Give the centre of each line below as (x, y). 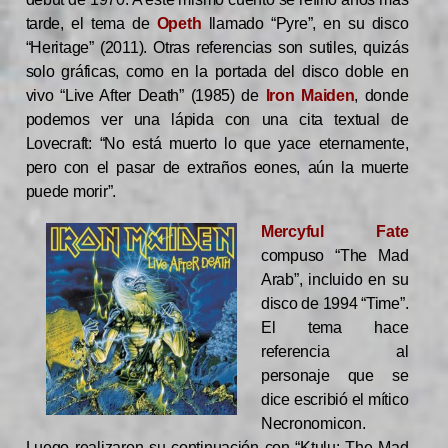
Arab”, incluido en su (335, 280)
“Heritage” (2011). (89, 48)
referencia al (335, 352)
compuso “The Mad (335, 256)
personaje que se (335, 376)
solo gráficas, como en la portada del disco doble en (217, 72)
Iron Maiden (310, 96)
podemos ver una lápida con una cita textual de (217, 120)
